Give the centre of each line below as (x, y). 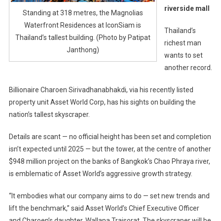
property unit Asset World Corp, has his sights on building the (102, 102)
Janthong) (83, 50)
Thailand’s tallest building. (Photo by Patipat (83, 38)
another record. (188, 67)
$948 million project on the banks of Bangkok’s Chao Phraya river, (109, 161)
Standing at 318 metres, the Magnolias (83, 13)
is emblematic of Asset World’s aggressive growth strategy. (100, 173)
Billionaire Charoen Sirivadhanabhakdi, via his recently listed (101, 90)
